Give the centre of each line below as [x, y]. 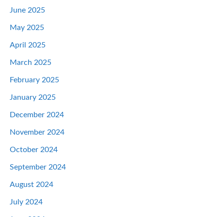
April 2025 [28, 45]
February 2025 [34, 80]
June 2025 [27, 10]
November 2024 [37, 132]
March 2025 [31, 63]
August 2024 [31, 185]
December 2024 [37, 115]
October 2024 [34, 150]
